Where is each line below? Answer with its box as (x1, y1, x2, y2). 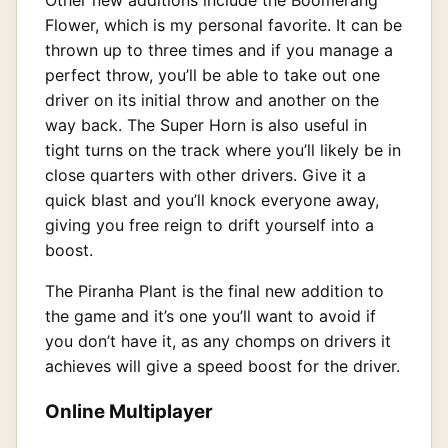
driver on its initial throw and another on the (45, 89, 379, 110)
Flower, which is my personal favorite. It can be (45, 14, 402, 35)
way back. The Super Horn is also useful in (45, 114, 367, 135)
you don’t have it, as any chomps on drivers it (45, 330, 391, 351)
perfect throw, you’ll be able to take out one (45, 64, 380, 85)
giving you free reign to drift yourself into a (45, 214, 374, 235)
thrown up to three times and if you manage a (45, 39, 393, 60)
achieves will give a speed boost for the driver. (45, 355, 400, 376)
